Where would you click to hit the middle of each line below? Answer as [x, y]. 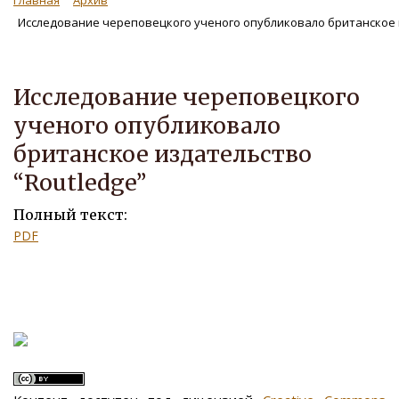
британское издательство [163, 154]
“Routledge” [80, 182]
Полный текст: [70, 214]
